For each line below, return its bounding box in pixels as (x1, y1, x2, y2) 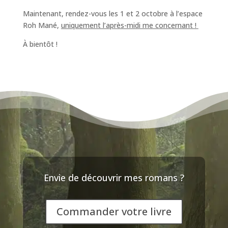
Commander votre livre (56, 205, 172, 219)
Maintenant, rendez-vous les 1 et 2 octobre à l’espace (22, 9, 203, 19)
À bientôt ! (22, 39, 58, 49)
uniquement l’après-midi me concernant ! (61, 20, 198, 31)
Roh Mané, (22, 20, 61, 31)
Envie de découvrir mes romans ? (43, 172, 184, 184)
